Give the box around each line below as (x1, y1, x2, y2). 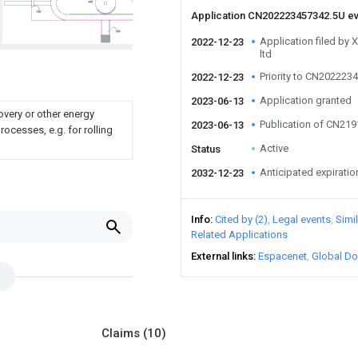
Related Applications (191, 229, 288, 241)
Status (191, 143, 221, 155)
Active (260, 142, 288, 154)
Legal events (272, 213, 331, 225)
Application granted (260, 94, 352, 106)
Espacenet (258, 250, 307, 262)
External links (191, 250, 253, 262)
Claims (101, 326, 143, 340)
